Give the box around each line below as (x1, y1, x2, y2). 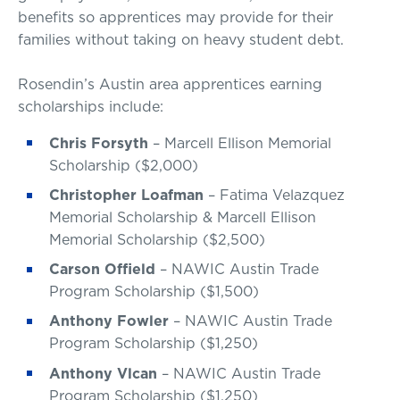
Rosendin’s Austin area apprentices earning (18, 74, 322, 95)
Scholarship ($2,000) (49, 154, 198, 175)
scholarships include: (18, 96, 163, 117)
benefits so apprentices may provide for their (18, 6, 333, 27)
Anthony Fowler (49, 311, 169, 331)
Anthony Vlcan (49, 362, 157, 383)
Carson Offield (49, 259, 155, 279)
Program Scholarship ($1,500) (49, 281, 259, 302)
